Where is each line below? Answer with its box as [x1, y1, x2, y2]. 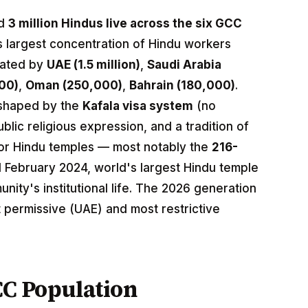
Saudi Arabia [147, 58, 222, 72]
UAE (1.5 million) [47, 58, 141, 72]
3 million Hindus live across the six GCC [8, 16, 243, 31]
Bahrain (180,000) [129, 78, 235, 93]
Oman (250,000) [25, 78, 122, 93]
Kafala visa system [82, 99, 193, 113]
